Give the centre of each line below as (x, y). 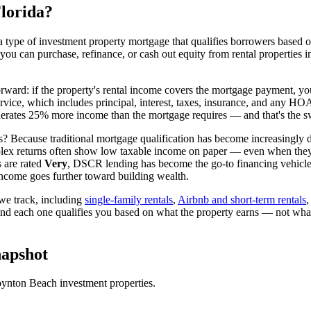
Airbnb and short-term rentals (242, 199)
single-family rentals (129, 199)
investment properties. (106, 283)
